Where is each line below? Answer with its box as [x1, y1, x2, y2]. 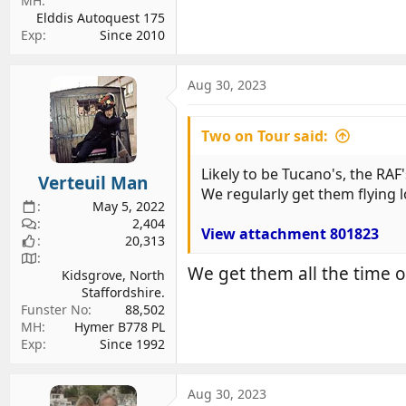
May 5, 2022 [92, 198, 165, 215]
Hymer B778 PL [74, 318, 165, 335]
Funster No [21, 301, 88, 318]
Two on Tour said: [201, 125, 328, 146]
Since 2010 [100, 25, 165, 43]
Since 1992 [100, 335, 165, 353]
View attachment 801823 [201, 223, 379, 244]
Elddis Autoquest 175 [36, 8, 165, 26]
